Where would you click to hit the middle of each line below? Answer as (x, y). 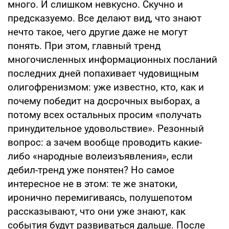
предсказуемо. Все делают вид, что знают (105, 18)
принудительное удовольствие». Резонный (106, 128)
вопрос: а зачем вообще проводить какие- (105, 142)
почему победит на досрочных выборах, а (104, 101)
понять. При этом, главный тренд (84, 45)
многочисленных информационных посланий (112, 59)
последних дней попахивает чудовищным (103, 73)
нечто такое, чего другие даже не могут (98, 32)
